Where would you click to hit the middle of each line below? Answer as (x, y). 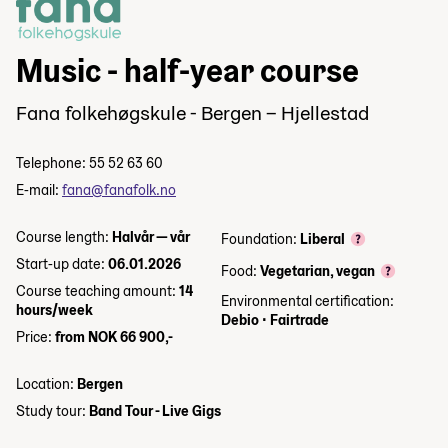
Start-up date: (62, 263)
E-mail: (39, 189)
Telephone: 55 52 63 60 (89, 162)
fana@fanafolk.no (119, 189)
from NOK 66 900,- (114, 336)
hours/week (54, 309)
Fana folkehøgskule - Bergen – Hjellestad (192, 112)
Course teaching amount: (97, 290)
